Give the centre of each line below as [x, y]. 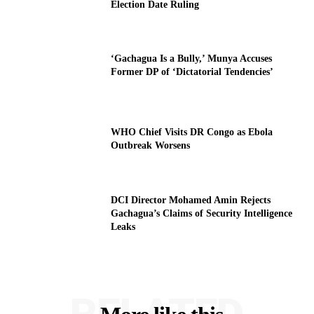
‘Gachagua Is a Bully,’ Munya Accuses [192, 58]
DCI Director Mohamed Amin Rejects [191, 200]
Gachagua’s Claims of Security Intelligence [202, 213]
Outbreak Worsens [151, 146]
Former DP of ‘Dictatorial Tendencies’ [192, 71]
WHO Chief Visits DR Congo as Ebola [192, 132]
